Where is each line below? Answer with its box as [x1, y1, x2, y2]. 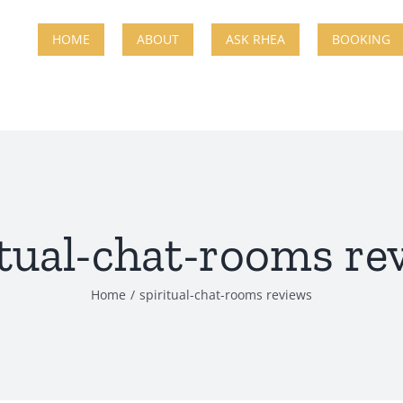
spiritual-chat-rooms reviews [139, 286, 312, 304]
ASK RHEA [226, 30, 285, 48]
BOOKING [332, 30, 390, 48]
